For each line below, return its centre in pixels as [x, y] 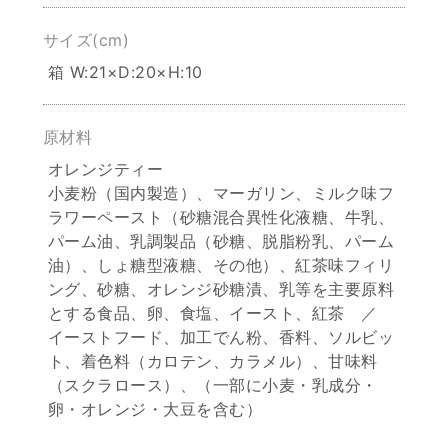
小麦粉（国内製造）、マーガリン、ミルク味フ [221, 192]
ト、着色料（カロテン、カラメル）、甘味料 [212, 360]
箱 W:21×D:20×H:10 [125, 71]
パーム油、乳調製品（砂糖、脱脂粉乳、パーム [221, 240]
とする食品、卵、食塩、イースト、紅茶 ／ [221, 312]
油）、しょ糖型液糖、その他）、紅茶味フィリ [221, 264]
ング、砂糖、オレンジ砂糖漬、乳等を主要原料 [221, 288]
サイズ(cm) [86, 39]
